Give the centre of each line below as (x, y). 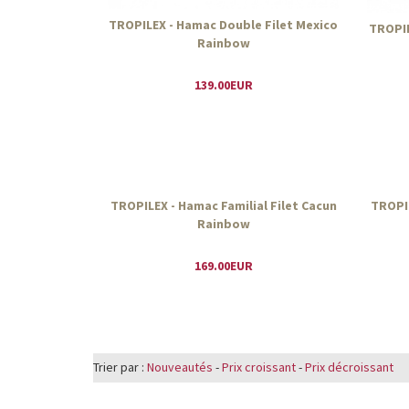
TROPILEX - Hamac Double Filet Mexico (223, 25)
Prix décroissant (349, 367)
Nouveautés (180, 367)
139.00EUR (223, 85)
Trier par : (120, 367)
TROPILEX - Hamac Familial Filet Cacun (223, 205)
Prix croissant (259, 367)
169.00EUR (223, 265)
